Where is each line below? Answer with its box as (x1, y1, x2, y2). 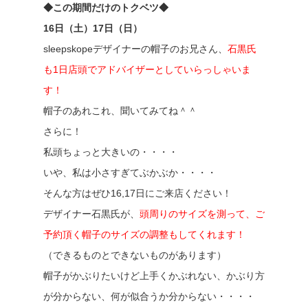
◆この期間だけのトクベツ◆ (43, 2, 168, 13)
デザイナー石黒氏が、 (43, 208, 140, 219)
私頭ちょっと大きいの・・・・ (43, 146, 178, 157)
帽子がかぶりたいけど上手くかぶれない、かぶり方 (43, 270, 265, 281)
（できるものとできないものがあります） (43, 250, 226, 261)
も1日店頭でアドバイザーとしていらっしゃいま (43, 64, 251, 75)
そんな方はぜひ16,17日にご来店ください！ (43, 188, 232, 199)
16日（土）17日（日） (43, 23, 142, 34)
